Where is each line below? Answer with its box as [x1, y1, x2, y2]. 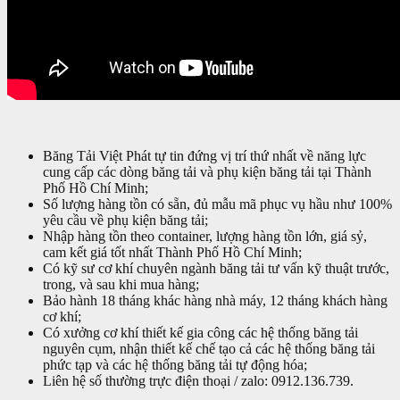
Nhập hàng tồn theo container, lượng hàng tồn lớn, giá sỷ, [43, 228, 367, 244]
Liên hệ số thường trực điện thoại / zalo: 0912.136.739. [43, 372, 354, 388]
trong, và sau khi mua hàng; [43, 276, 199, 292]
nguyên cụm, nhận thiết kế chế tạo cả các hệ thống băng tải [43, 340, 375, 356]
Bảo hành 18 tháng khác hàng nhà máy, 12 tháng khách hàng [43, 292, 387, 308]
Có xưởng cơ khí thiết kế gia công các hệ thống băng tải [43, 324, 358, 340]
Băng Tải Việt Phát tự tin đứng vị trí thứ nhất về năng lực [43, 147, 366, 163]
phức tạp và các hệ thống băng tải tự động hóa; [43, 356, 307, 372]
